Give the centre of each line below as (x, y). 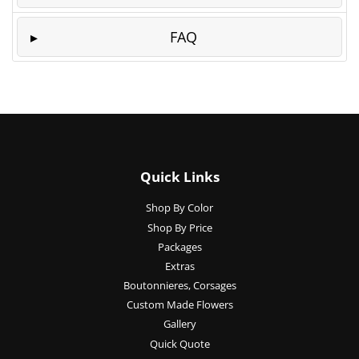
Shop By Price (179, 227)
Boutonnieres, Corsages (179, 286)
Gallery (179, 324)
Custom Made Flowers (179, 305)
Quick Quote (179, 343)
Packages (179, 246)
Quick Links (179, 177)
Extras (179, 266)
